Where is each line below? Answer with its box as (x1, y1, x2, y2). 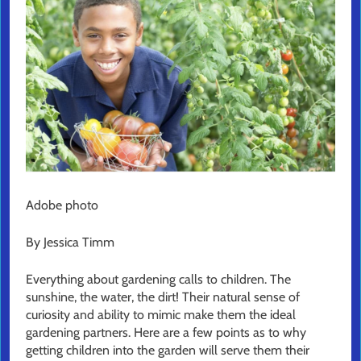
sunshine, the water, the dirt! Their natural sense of (26, 288, 300, 305)
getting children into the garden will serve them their (26, 342, 309, 358)
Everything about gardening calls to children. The (26, 271, 291, 287)
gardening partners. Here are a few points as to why (26, 324, 306, 340)
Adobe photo (26, 197, 98, 213)
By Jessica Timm (26, 234, 114, 250)
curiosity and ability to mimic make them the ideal (26, 306, 296, 322)
